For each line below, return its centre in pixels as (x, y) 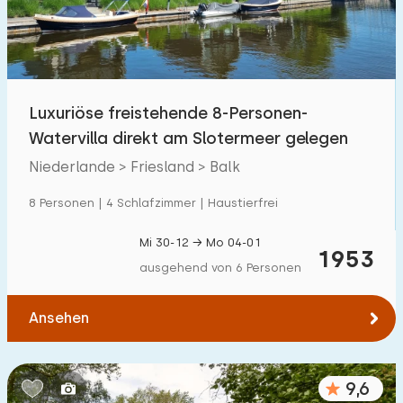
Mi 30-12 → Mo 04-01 (200, 242)
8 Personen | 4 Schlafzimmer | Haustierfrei (153, 203)
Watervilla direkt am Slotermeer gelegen (188, 138)
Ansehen (59, 318)
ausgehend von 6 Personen (220, 268)
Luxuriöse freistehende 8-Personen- (168, 113)
